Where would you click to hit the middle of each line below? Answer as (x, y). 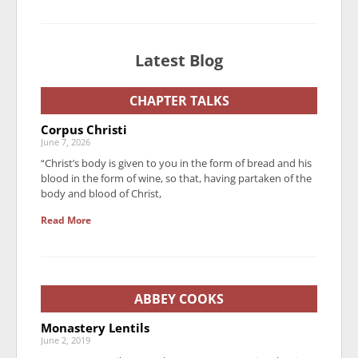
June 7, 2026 (66, 142)
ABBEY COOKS (179, 299)
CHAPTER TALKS (179, 101)
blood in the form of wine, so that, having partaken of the (176, 179)
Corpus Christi (84, 130)
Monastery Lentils (95, 328)
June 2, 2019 (66, 340)
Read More (66, 221)
